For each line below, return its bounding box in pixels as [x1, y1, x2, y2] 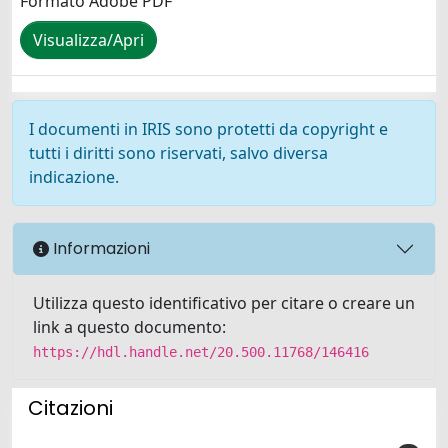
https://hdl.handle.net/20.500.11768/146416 [33, 343, 369, 360]
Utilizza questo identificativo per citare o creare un [33, 291, 415, 314]
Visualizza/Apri [33, 29, 144, 52]
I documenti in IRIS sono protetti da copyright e [29, 117, 388, 140]
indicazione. [29, 165, 119, 188]
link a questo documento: [33, 315, 226, 338]
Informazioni [49, 237, 150, 261]
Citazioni [28, 393, 113, 422]
